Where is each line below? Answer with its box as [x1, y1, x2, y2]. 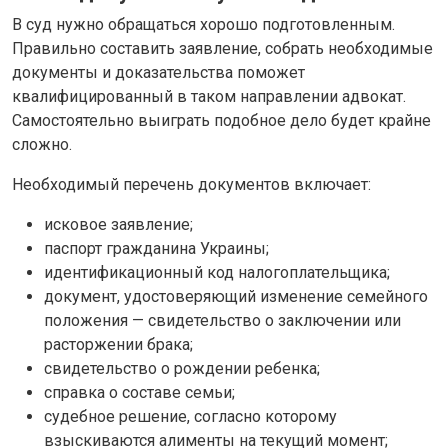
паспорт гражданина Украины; [44, 238, 269, 258]
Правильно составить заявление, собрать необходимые [12, 38, 433, 58]
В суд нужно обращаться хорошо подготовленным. [12, 14, 395, 34]
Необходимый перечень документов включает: [12, 174, 371, 194]
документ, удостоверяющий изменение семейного [44, 286, 428, 306]
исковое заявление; [44, 214, 193, 234]
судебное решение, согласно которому [44, 406, 337, 426]
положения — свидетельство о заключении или [44, 310, 401, 330]
